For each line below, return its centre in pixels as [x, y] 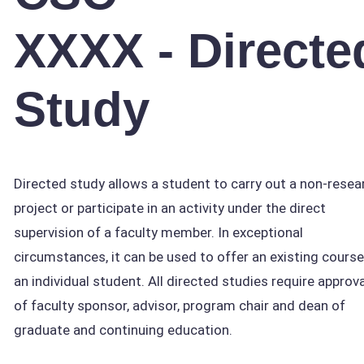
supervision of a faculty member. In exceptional [158, 232]
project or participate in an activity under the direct [170, 208]
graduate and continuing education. [123, 330]
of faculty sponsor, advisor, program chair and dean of [180, 305]
